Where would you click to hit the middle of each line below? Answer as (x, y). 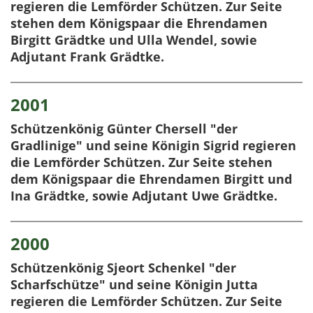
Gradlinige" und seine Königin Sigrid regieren (153, 146)
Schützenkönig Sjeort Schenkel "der (123, 268)
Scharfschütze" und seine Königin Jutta (134, 285)
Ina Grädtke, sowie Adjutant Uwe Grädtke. (144, 196)
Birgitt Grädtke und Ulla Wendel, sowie (134, 40)
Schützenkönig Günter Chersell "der (124, 129)
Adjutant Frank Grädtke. (87, 57)
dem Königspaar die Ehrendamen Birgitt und (151, 179)
